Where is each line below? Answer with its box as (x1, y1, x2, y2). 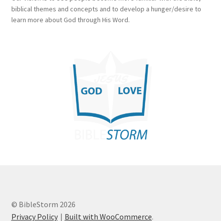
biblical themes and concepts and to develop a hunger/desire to (11, 4, 201, 13)
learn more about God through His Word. (11, 15, 130, 24)
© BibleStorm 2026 (11, 199, 75, 210)
